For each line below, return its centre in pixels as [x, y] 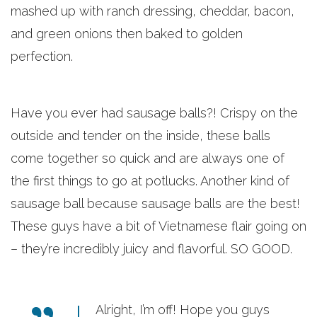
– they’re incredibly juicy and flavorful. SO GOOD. [151, 249]
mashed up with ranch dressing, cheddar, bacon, [152, 11]
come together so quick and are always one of [148, 158]
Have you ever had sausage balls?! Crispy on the [154, 113]
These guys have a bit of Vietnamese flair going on [158, 226]
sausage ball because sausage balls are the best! [155, 203]
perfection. [42, 56]
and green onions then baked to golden [127, 34]
